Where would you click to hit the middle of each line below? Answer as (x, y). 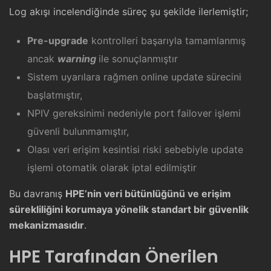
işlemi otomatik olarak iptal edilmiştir (112, 168)
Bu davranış (37, 194)
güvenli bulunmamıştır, (78, 132)
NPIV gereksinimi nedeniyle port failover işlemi (134, 113)
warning (77, 59)
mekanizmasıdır (47, 225)
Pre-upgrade (58, 41)
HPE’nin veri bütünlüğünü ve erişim (148, 194)
